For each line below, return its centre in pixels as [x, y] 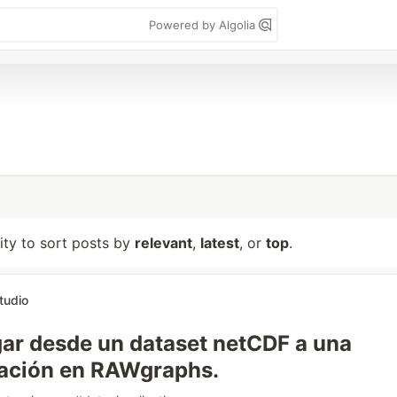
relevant [163, 243]
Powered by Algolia [204, 25]
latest [220, 243]
